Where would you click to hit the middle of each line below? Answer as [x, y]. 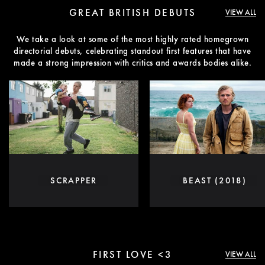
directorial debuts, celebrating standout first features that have [132, 51]
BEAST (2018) [215, 181]
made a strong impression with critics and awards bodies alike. [132, 63]
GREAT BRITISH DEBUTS [132, 13]
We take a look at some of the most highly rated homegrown [132, 39]
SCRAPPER [74, 181]
